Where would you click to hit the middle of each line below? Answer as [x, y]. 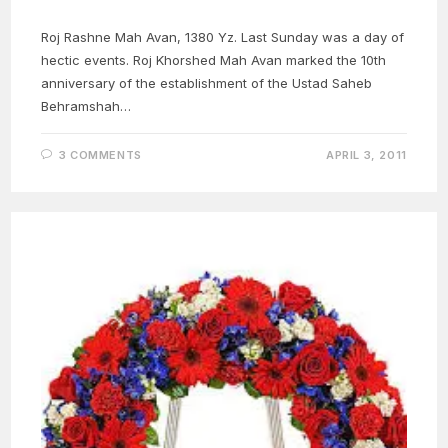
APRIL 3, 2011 [366, 154]
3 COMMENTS [100, 154]
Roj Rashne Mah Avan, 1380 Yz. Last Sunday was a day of [223, 36]
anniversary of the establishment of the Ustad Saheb [207, 82]
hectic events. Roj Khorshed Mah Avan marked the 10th [214, 59]
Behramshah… [86, 105]
